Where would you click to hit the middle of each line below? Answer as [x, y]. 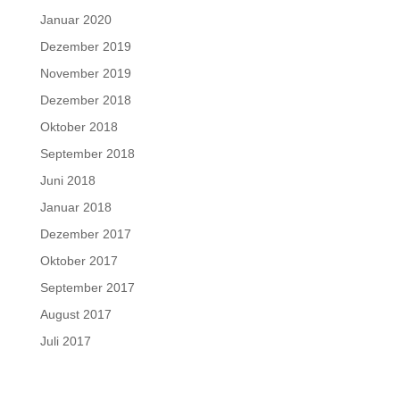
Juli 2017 [65, 342]
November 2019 [85, 74]
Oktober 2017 [79, 261]
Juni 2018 [67, 181]
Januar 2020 [75, 20]
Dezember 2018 [85, 100]
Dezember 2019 [85, 47]
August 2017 [75, 315]
